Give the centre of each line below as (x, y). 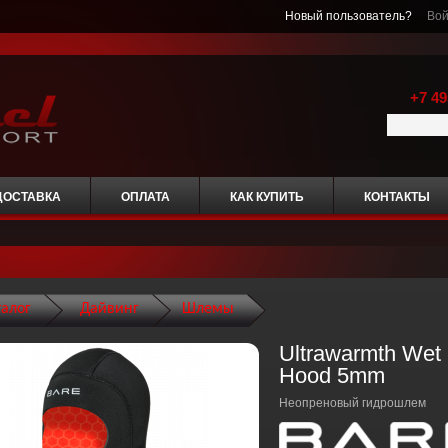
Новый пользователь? (354, 16)
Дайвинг (109, 309)
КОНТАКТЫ (396, 197)
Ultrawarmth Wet (359, 353)
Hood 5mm (331, 375)
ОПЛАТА (145, 197)
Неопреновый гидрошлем (352, 403)
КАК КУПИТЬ (266, 197)
